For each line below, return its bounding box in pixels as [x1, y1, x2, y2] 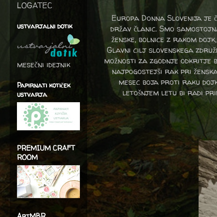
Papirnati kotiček [17, 80, 70, 90]
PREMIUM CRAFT [17, 143, 75, 153]
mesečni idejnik [17, 59, 70, 70]
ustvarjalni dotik [17, 21, 72, 31]
